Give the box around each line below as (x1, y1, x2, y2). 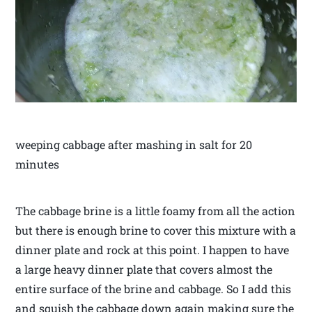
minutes (15, 157, 60, 172)
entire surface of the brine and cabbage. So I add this (15, 281, 292, 297)
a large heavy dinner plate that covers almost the (15, 262, 273, 277)
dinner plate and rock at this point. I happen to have (15, 242, 290, 258)
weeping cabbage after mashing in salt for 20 (15, 137, 253, 153)
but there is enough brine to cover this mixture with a (15, 223, 297, 238)
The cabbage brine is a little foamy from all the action (15, 203, 296, 219)
